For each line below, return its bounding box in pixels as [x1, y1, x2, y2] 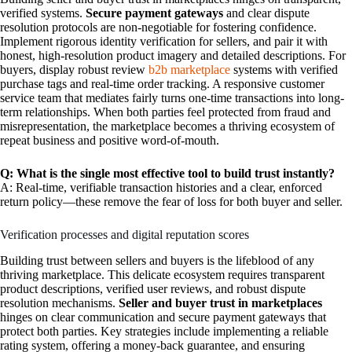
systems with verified [230, 63, 338, 76]
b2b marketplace [148, 63, 230, 76]
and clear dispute [223, 6, 310, 20]
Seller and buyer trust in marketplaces [119, 295, 322, 310]
